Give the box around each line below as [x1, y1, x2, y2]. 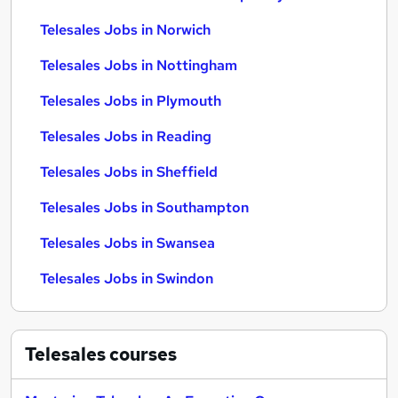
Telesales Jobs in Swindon [40, 269, 213, 288]
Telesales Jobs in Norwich [40, 20, 211, 39]
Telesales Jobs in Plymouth [40, 92, 221, 110]
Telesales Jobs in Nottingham [40, 56, 237, 75]
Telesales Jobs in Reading [40, 127, 211, 146]
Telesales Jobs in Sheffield [40, 163, 218, 181]
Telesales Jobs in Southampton [40, 198, 249, 217]
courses [106, 343, 177, 366]
